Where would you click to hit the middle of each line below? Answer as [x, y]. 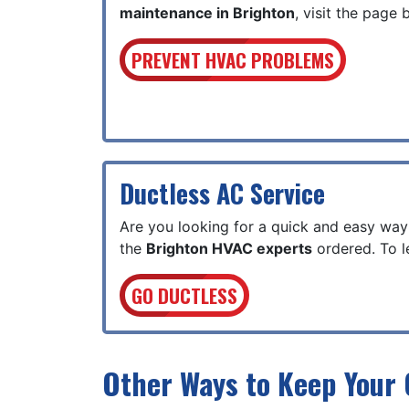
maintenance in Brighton [207, 13]
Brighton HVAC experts [229, 248]
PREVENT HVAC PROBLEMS [232, 60]
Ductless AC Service [222, 193]
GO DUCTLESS [184, 295]
